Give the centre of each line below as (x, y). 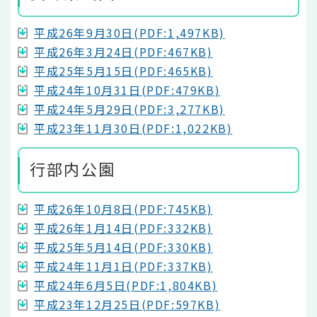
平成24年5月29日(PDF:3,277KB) (129, 109)
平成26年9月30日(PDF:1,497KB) (129, 32)
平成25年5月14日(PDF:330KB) (123, 247)
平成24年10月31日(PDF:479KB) (127, 90)
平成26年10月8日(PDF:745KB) (123, 209)
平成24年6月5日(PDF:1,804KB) (126, 286)
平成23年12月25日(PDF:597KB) (127, 305)
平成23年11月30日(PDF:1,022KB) (133, 128)
